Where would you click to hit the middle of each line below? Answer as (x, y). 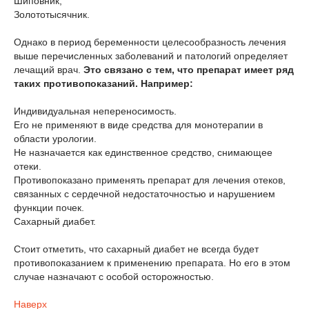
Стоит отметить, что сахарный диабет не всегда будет (136, 249)
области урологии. (55, 139)
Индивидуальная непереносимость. (95, 111)
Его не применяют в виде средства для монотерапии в (138, 125)
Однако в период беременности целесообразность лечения (150, 42)
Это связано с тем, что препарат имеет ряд (189, 70)
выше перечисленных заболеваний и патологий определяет (151, 56)
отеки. (28, 166)
